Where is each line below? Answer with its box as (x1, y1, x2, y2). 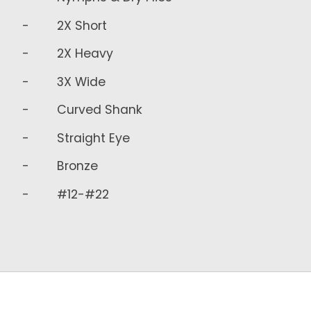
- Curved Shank (22, 101, 142, 119)
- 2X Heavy (22, 45, 113, 62)
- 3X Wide (22, 73, 106, 90)
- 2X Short (22, 17, 107, 34)
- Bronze (22, 158, 98, 175)
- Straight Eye (22, 129, 130, 146)
